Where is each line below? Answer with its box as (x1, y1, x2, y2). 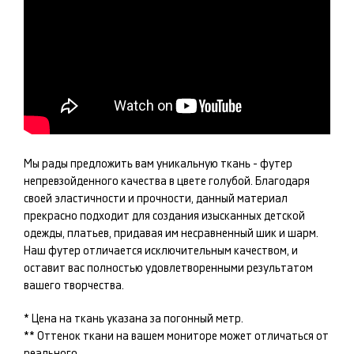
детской (264, 210, 305, 222)
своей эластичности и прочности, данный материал (24, 193, 288, 205)
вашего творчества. (24, 280, 124, 292)
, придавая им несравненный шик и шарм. (109, 228, 318, 239)
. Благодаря (250, 175, 310, 187)
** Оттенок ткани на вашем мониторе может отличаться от (24, 330, 329, 342)
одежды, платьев (24, 228, 109, 239)
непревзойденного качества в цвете (24, 175, 209, 187)
